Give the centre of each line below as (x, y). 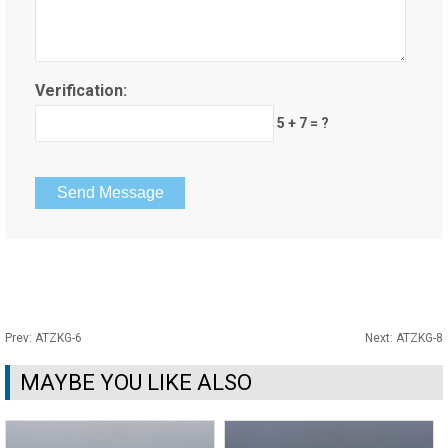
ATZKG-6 (58, 338)
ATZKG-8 (419, 338)
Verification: (81, 90)
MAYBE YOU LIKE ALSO (136, 382)
